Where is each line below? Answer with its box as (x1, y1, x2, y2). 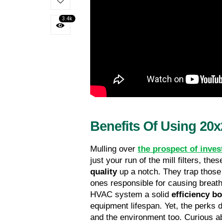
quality (90, 167, 117, 177)
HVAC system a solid (90, 190, 171, 200)
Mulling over (90, 144, 138, 154)
